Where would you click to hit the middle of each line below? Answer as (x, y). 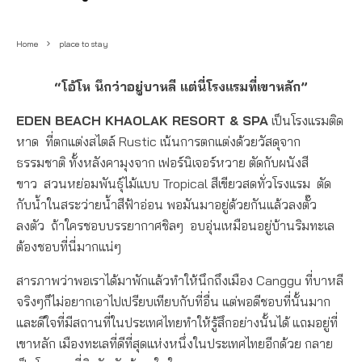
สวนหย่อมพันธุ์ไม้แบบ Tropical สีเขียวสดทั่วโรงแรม (177, 183)
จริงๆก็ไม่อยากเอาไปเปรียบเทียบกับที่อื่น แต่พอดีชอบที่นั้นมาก (173, 301)
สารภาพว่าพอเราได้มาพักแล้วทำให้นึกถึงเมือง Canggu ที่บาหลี (180, 280)
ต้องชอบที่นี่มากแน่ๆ (69, 246)
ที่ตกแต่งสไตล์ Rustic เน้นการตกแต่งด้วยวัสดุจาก (173, 141)
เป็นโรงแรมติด (306, 120)
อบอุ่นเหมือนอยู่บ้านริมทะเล (262, 225)
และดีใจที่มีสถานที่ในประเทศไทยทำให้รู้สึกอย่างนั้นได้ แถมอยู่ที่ (177, 322)
